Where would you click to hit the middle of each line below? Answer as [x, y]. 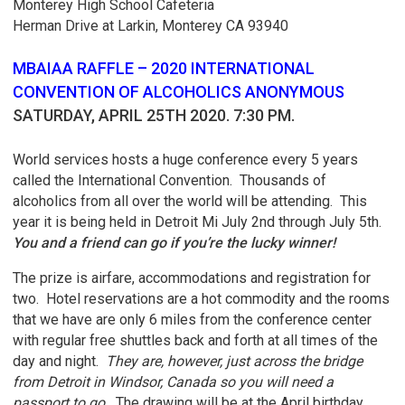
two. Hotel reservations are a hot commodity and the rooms [202, 299]
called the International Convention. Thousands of [170, 181]
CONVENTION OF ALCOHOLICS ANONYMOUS [179, 92]
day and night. [60, 362]
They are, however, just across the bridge [235, 362]
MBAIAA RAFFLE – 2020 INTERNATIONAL [164, 69]
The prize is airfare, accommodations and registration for [192, 278]
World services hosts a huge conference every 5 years [186, 160]
